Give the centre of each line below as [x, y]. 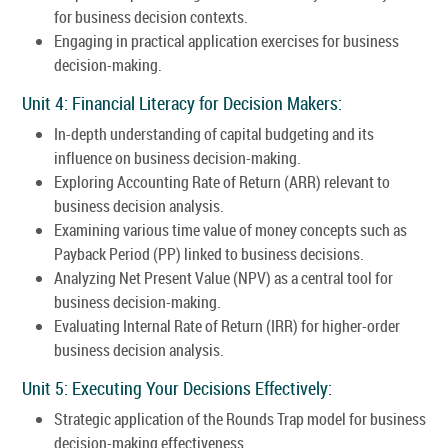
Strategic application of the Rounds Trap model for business [240, 418]
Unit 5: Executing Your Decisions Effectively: [177, 387]
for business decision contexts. [151, 16]
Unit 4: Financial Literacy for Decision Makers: [182, 102]
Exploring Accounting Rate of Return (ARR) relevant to [222, 181]
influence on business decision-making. [177, 157]
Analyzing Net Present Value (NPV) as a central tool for [223, 277]
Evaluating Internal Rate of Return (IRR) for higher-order [227, 325]
